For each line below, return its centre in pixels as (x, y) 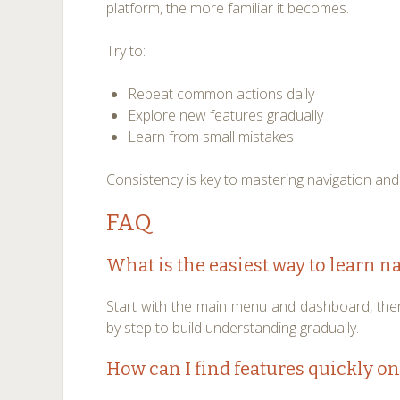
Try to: (126, 51)
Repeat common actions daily (221, 94)
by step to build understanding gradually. (233, 328)
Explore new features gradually (226, 115)
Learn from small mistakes (211, 137)
